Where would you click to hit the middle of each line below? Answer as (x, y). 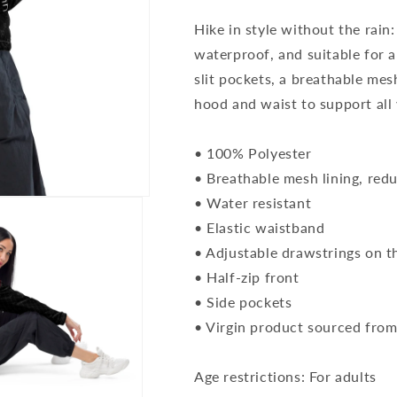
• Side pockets (243, 302)
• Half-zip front (247, 277)
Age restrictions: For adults (285, 376)
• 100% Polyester (253, 153)
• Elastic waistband (260, 227)
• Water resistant (253, 202)
